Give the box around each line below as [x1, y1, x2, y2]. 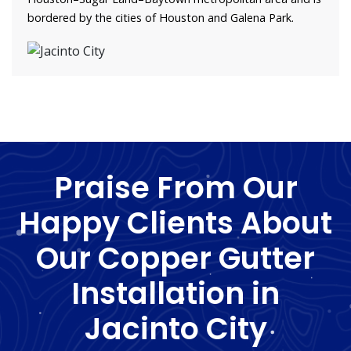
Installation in [71, 272, 280, 314]
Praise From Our [53, 166, 298, 208]
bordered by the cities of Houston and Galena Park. [27, 10, 294, 26]
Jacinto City [84, 307, 267, 349]
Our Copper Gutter [36, 237, 315, 279]
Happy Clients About [19, 201, 332, 244]
